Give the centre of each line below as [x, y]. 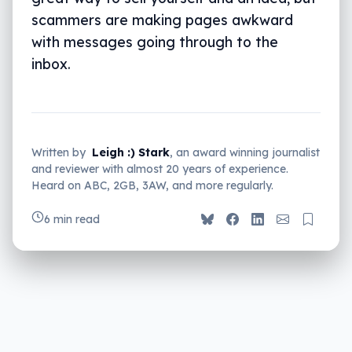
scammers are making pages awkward [162, 20]
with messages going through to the [155, 42]
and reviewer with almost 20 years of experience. [160, 169]
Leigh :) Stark [131, 153]
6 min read [72, 220]
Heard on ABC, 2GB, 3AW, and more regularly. [152, 186]
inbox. [51, 64]
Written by [59, 153]
